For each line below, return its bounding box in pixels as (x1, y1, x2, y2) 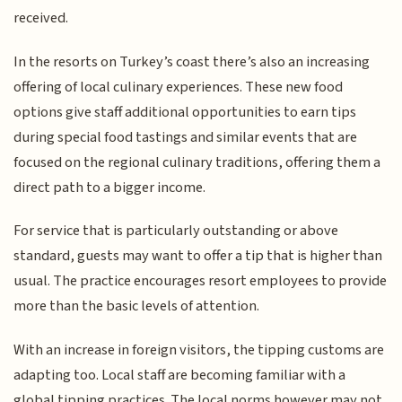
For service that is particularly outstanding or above (13, 220, 339, 242)
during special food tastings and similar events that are (13, 126, 358, 148)
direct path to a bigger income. (13, 176, 206, 198)
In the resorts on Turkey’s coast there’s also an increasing (13, 50, 371, 73)
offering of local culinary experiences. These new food (13, 75, 344, 98)
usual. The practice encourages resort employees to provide (13, 270, 388, 293)
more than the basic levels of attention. (13, 295, 260, 318)
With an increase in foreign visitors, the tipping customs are (13, 338, 385, 361)
